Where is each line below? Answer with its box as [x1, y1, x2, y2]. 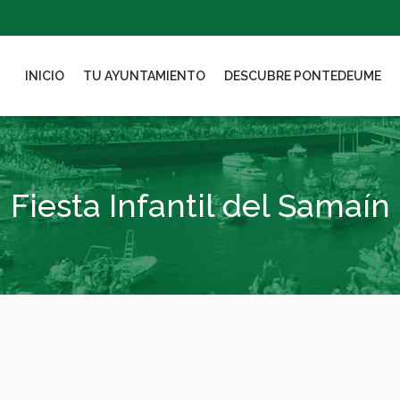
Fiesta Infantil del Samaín [10, 187, 390, 224]
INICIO [25, 69, 64, 83]
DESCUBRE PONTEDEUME [224, 69, 381, 83]
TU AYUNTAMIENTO [83, 69, 205, 83]
